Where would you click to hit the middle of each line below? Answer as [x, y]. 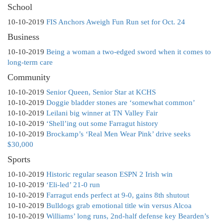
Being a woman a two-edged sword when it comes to [129, 52]
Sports [19, 160]
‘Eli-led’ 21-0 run [73, 185]
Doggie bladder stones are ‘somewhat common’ [121, 103]
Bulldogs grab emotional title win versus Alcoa [119, 206]
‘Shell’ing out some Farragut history [102, 124]
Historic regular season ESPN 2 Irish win [110, 174]
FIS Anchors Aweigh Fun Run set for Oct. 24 [116, 22]
